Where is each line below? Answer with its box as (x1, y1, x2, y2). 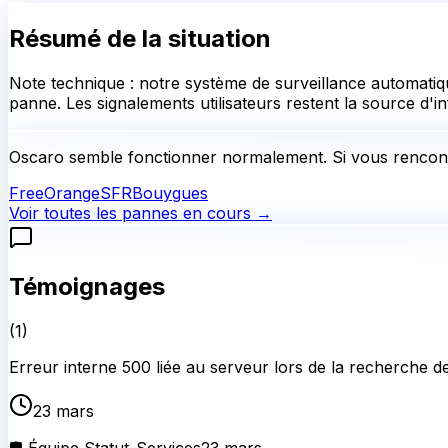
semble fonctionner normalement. (64, 146, 327, 167)
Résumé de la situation (9, 23, 271, 53)
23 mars (33, 401, 94, 422)
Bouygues (132, 182, 208, 203)
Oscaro (9, 146, 64, 167)
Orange (44, 182, 100, 203)
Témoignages (9, 272, 165, 302)
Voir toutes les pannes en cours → (9, 202, 272, 223)
